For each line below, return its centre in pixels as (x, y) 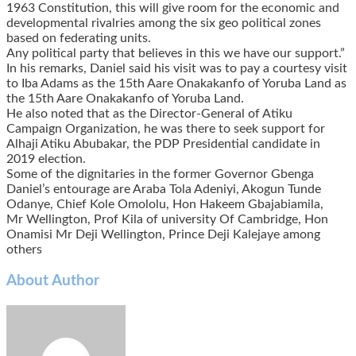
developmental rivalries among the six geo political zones (164, 23)
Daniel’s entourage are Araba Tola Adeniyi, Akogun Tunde (164, 189)
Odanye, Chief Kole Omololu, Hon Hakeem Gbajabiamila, (165, 204)
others (24, 249)
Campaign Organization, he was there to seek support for (166, 128)
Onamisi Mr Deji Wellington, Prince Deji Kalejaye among (163, 234)
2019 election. (46, 159)
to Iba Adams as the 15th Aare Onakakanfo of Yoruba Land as (176, 83)
